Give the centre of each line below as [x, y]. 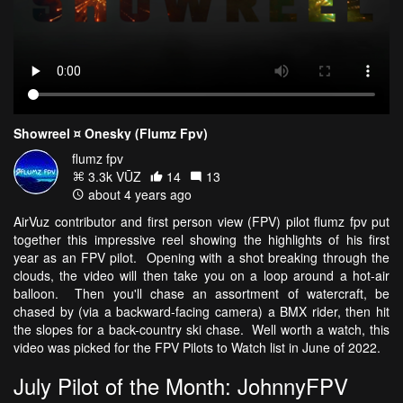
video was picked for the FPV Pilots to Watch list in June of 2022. [201, 347]
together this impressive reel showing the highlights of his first [201, 239]
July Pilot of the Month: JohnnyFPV [181, 385]
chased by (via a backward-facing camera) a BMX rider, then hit [201, 311]
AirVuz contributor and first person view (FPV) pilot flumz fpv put [201, 221]
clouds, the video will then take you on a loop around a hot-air [201, 275]
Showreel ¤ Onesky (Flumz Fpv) [111, 133]
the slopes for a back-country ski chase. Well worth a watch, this [201, 329]
